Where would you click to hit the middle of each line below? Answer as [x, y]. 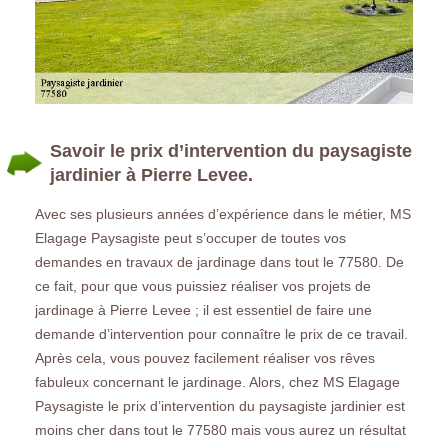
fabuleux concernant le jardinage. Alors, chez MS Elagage [217, 381]
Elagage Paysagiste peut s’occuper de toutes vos [190, 237]
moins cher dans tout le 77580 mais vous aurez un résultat [220, 429]
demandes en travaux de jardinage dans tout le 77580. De [219, 261]
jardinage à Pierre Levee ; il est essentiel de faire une [203, 309]
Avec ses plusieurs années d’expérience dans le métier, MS [223, 213]
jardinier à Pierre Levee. [151, 174]
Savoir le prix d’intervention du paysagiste [231, 150]
